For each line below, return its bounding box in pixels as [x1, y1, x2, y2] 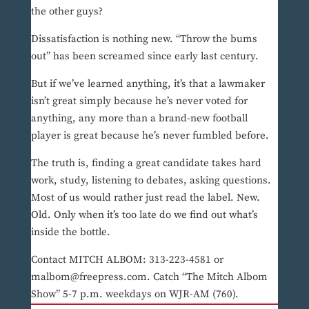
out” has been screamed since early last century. [30, 50, 259, 63]
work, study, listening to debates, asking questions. [30, 174, 271, 188]
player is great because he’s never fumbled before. [30, 129, 269, 143]
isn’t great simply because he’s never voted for [30, 94, 248, 108]
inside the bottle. [30, 226, 110, 239]
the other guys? [30, 5, 103, 19]
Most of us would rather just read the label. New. [30, 191, 260, 205]
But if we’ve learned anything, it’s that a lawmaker [30, 77, 265, 91]
